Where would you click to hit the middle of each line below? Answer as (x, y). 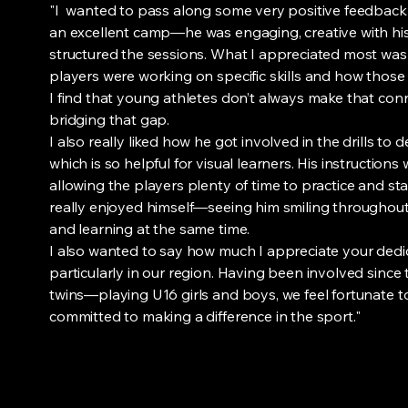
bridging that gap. (110, 119)
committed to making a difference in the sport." (205, 316)
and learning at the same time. (150, 229)
